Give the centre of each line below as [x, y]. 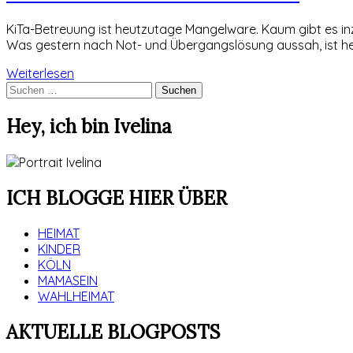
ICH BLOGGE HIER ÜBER [117, 198]
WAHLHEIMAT [76, 297]
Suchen [27, 88]
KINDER [59, 249]
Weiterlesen [40, 73]
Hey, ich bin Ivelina [89, 126]
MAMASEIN [68, 281]
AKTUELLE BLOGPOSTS [113, 333]
